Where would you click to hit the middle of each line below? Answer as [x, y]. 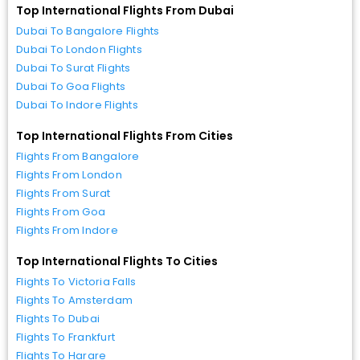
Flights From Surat [63, 193]
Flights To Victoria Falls [76, 281]
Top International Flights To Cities [117, 261]
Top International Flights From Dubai [125, 10]
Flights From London [69, 174]
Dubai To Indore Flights [77, 104]
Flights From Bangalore [78, 156]
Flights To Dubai [58, 318]
